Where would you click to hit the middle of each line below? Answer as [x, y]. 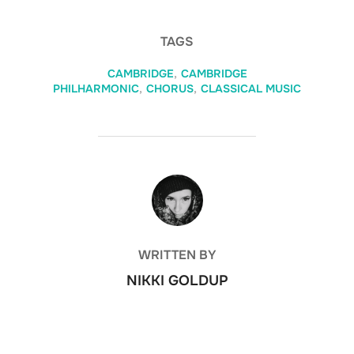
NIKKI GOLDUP [177, 281]
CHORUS [170, 88]
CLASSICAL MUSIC [251, 88]
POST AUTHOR [177, 183]
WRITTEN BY [177, 255]
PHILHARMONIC [96, 88]
